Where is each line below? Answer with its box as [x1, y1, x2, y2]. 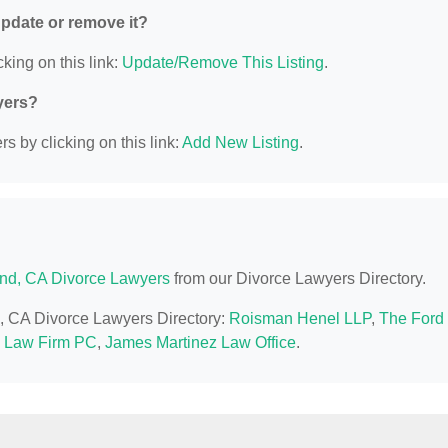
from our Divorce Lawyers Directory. [170, 270, 426, 288]
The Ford [379, 310, 444, 328]
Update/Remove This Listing [122, 54, 324, 72]
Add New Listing [182, 134, 299, 152]
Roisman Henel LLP [229, 310, 371, 328]
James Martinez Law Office [105, 334, 296, 352]
